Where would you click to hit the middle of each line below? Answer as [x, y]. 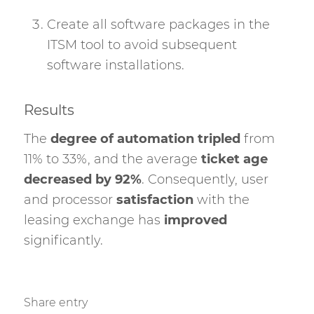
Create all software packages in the [158, 25]
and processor [70, 199]
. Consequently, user [205, 179]
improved [195, 220]
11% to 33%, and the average [112, 159]
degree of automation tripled [145, 138]
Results [49, 110]
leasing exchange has [94, 220]
